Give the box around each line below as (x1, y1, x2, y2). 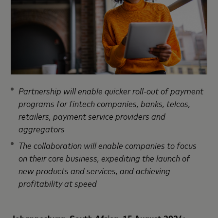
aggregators (18, 122, 65, 134)
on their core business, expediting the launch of (18, 151, 190, 163)
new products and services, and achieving (18, 164, 171, 176)
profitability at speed (18, 177, 97, 189)
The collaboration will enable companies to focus (18, 139, 197, 151)
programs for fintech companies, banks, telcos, (18, 97, 191, 109)
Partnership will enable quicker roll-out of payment (18, 84, 204, 96)
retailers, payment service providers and (18, 109, 166, 122)
